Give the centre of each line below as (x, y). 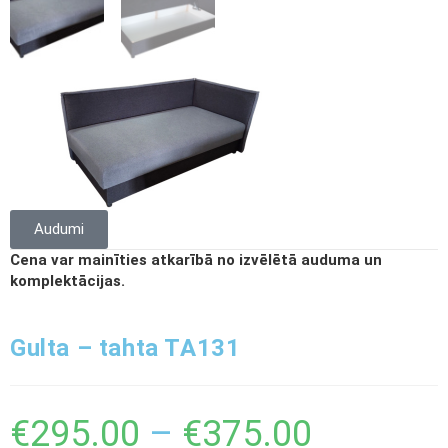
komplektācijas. (67, 280)
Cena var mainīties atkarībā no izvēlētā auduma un (196, 259)
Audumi (59, 228)
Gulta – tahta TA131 (125, 347)
